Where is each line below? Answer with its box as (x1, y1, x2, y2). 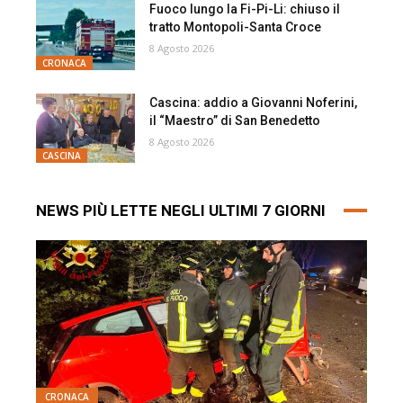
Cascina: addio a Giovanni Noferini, (149, 94, 358, 110)
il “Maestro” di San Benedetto (149, 112, 324, 128)
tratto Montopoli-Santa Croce (149, 20, 322, 35)
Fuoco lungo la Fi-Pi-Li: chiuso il (149, 2, 341, 17)
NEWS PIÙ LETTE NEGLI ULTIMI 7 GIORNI (36, 201, 326, 219)
